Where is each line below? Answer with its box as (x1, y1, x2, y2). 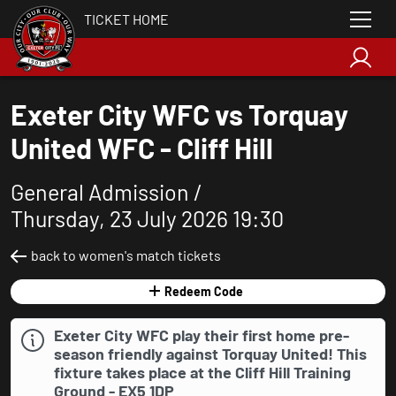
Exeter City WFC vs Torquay (11, 97, 348, 131)
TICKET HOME (84, 10, 169, 27)
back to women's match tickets (31, 247, 221, 263)
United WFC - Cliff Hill (11, 131, 273, 164)
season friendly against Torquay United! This (54, 344, 367, 363)
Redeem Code (164, 284, 243, 299)
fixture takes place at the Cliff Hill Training (54, 362, 351, 382)
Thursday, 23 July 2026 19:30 (11, 205, 284, 232)
